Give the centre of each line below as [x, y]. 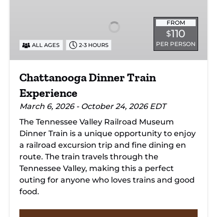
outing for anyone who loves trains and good [107, 180]
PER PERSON [176, 44]
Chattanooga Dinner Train [88, 77]
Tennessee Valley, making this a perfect [97, 168]
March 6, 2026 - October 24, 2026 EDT [93, 106]
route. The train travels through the [89, 157]
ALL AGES [46, 45]
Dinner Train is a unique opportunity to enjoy [108, 133]
